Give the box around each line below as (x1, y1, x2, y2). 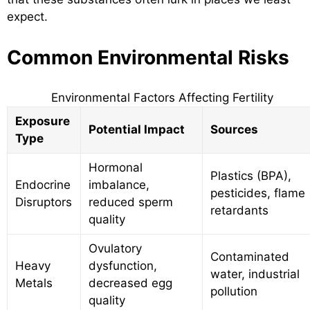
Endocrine (15, 178, 71, 192)
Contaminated (210, 250, 290, 264)
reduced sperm (89, 195, 174, 210)
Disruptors (15, 195, 73, 210)
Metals (15, 276, 53, 291)
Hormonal (89, 161, 143, 175)
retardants (210, 203, 269, 218)
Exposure (15, 114, 70, 129)
